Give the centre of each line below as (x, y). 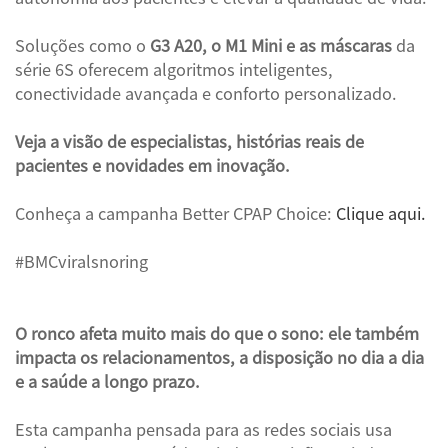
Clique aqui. (381, 214)
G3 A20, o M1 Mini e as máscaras (271, 46)
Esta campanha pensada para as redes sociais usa (203, 430)
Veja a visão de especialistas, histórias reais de (189, 142)
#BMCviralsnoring (81, 262)
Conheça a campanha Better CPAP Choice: (175, 214)
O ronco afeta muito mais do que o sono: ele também (217, 334)
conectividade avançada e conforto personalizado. (206, 94)
